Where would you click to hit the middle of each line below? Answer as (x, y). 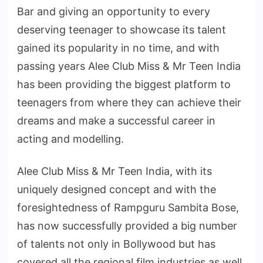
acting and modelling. (70, 139)
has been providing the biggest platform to (124, 84)
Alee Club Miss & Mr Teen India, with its (114, 171)
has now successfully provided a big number (127, 225)
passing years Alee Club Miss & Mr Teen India (129, 66)
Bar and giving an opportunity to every (114, 11)
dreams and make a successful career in (116, 120)
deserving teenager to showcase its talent (122, 29)
